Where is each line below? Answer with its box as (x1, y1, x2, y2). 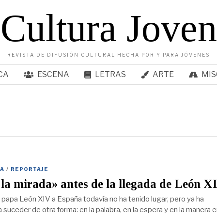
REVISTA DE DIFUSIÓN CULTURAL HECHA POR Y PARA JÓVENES (7, 52, 210, 58)
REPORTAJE (10, 166, 48, 172)
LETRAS (94, 70, 126, 79)
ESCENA (37, 70, 69, 79)
